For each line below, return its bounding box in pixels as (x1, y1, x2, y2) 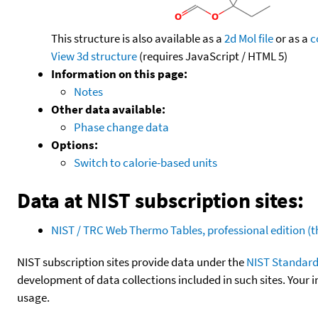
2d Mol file (224, 30, 273, 46)
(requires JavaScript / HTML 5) (137, 48, 287, 64)
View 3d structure (51, 48, 137, 64)
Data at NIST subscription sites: (17, 186, 304, 214)
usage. (17, 289, 50, 305)
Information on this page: (51, 65, 187, 82)
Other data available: (51, 101, 165, 117)
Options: (51, 136, 98, 153)
